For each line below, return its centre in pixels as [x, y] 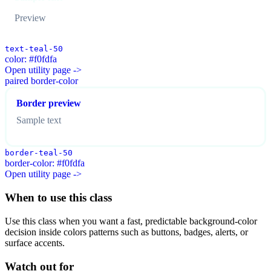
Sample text [39, 120]
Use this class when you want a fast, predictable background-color [131, 221]
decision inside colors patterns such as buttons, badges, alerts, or [126, 232]
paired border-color [41, 81]
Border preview [49, 103]
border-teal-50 [39, 153]
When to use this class [58, 198]
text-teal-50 [34, 49]
